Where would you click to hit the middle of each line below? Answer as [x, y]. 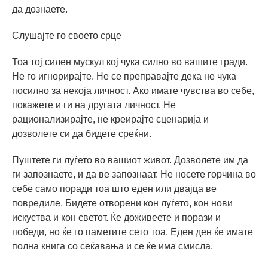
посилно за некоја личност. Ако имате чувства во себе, [133, 90]
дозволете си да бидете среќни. [82, 133]
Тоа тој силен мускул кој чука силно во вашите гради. [130, 62]
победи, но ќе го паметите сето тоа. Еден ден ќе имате [133, 232]
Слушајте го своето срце [67, 35]
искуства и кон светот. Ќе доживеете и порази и [116, 217]
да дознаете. [40, 9]
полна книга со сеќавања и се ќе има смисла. [112, 246]
